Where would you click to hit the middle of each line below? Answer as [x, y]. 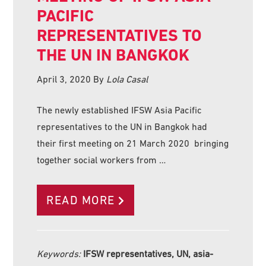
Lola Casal [127, 79]
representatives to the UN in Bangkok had [122, 127]
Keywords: [60, 254]
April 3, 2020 [64, 79]
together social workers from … [102, 160]
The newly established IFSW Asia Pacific [120, 110]
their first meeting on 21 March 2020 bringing [133, 143]
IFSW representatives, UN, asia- [148, 254]
